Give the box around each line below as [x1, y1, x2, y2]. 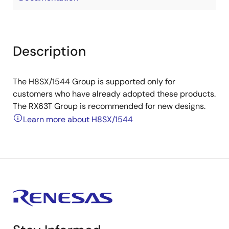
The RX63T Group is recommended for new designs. [13, 101, 205, 111]
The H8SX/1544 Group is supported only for [13, 76, 175, 87]
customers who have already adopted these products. [13, 88, 216, 99]
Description [13, 42, 86, 60]
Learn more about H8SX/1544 [23, 114, 133, 125]
